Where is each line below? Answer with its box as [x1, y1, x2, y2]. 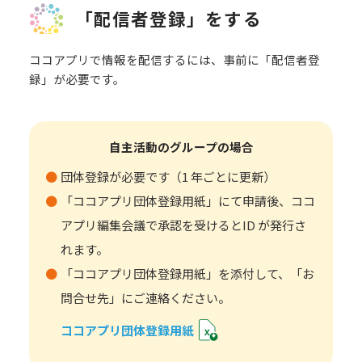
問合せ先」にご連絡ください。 [60, 288, 230, 306]
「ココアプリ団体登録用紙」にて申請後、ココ [60, 192, 315, 209]
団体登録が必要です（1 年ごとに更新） [60, 167, 276, 185]
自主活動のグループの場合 [108, 137, 254, 155]
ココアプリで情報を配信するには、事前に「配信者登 [29, 50, 320, 68]
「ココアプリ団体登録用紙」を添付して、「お [60, 264, 314, 282]
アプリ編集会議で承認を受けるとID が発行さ [60, 216, 306, 234]
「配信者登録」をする [74, 6, 262, 32]
